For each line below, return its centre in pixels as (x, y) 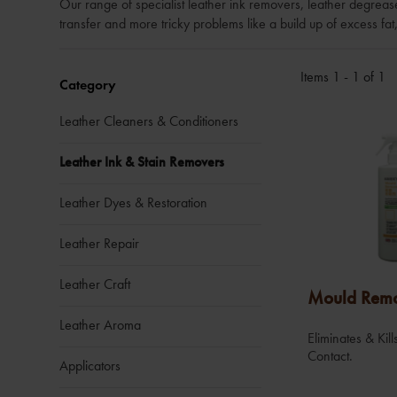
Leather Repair (100, 243)
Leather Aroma (101, 325)
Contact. (331, 356)
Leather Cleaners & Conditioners (149, 121)
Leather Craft (95, 284)
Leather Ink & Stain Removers (142, 162)
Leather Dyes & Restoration (134, 202)
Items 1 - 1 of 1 (343, 77)
